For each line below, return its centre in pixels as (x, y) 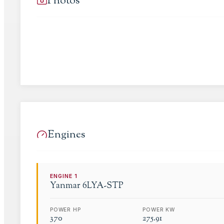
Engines (66, 134)
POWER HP (65, 209)
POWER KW (159, 209)
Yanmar (65, 185)
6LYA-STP (103, 185)
